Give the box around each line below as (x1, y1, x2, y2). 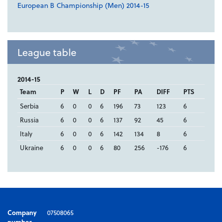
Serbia (19, 101, 39, 111)
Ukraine (19, 143, 43, 153)
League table (17, 45, 76, 60)
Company (7, 208, 37, 218)
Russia (19, 115, 39, 125)
